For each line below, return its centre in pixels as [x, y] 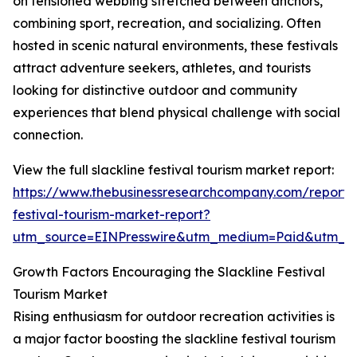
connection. [48, 135]
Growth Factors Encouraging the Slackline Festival [169, 272]
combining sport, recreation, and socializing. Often [167, 24]
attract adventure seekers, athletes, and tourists [162, 68]
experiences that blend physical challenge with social [177, 113]
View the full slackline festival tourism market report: [173, 170]
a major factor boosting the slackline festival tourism [174, 339]
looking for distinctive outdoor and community [155, 90]
